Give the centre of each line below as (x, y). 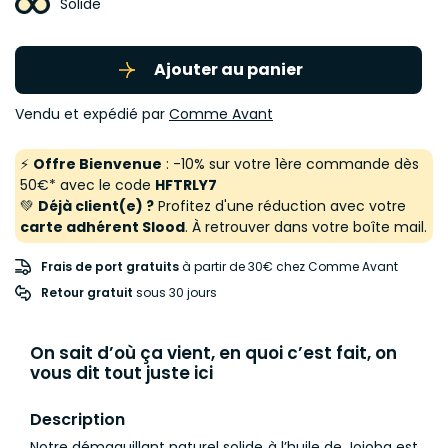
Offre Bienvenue (97, 164)
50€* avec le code (87, 185)
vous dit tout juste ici (121, 373)
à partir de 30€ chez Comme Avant (288, 266)
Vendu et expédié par (92, 114)
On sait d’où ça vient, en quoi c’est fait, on (213, 353)
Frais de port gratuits (110, 266)
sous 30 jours (175, 292)
